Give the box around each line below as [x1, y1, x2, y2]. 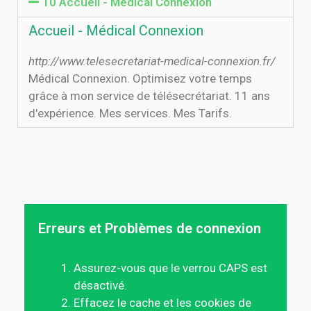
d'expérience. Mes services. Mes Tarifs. [28, 106, 232, 120]
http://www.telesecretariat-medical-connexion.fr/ [28, 54, 276, 68]
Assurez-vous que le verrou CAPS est [74, 261, 267, 275]
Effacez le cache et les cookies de [74, 296, 251, 310]
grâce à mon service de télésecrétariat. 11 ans [28, 89, 270, 103]
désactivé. [74, 278, 127, 292]
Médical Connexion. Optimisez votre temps [28, 72, 252, 85]
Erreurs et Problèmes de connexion [38, 220, 261, 237]
